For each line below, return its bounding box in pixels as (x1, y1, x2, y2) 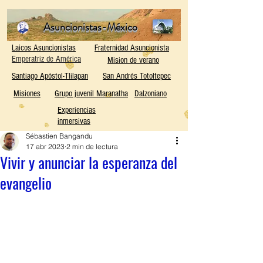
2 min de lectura (66, 142, 118, 151)
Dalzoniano (134, 89, 167, 99)
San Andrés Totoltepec (103, 71, 171, 81)
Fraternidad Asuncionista (95, 43, 169, 53)
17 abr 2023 (26, 142, 65, 151)
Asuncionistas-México (43, 19, 137, 35)
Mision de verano (107, 55, 159, 65)
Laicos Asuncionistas (12, 43, 76, 53)
